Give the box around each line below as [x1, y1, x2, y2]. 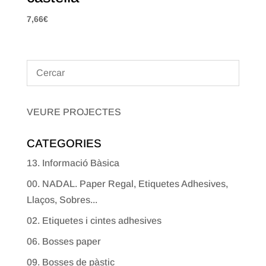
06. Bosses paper [26, 236, 101, 247]
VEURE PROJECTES [26, 107, 121, 118]
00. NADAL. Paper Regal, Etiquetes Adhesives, [26, 179, 228, 189]
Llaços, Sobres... [26, 195, 97, 205]
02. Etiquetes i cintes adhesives [26, 216, 161, 226]
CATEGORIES [26, 137, 102, 150]
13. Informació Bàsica [26, 158, 119, 169]
